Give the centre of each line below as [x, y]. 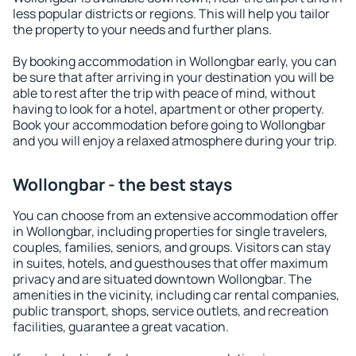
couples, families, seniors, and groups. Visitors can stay [172, 247]
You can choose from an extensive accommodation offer [176, 215]
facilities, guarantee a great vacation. [121, 327]
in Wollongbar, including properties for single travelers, [170, 231]
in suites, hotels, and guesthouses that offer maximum [170, 263]
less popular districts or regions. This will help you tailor [171, 14]
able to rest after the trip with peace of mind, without [164, 93]
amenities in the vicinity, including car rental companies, [176, 295]
